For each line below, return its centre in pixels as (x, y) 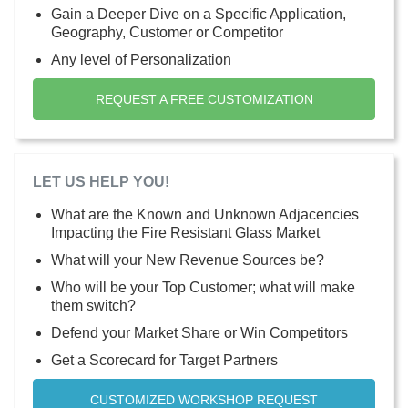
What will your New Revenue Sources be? (188, 260)
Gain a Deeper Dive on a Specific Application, (199, 14)
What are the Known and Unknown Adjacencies (205, 214)
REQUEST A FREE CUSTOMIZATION (204, 99)
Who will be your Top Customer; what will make (203, 287)
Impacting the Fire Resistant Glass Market (185, 232)
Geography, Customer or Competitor (167, 32)
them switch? (93, 305)
